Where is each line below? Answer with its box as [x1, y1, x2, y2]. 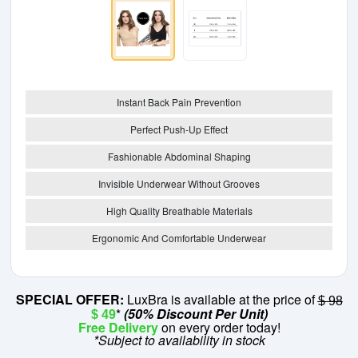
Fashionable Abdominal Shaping [107, 149, 251, 163]
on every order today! [157, 318, 280, 337]
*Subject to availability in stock [93, 331, 265, 350]
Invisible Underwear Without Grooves [98, 177, 260, 190]
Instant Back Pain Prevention [117, 95, 241, 109]
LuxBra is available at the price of [123, 290, 318, 308]
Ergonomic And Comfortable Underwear [92, 231, 266, 245]
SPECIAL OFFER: [15, 290, 124, 308]
